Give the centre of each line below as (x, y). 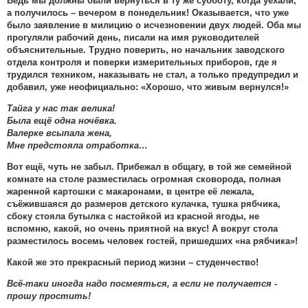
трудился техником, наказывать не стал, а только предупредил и (153, 75)
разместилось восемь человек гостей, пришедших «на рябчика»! (152, 241)
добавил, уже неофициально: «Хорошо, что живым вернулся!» (148, 87)
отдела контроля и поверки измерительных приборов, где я (142, 63)
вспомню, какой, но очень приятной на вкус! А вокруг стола (142, 229)
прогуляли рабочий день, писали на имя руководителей (133, 38)
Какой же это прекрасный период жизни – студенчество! (133, 263)
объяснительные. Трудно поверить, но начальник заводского (146, 50)
